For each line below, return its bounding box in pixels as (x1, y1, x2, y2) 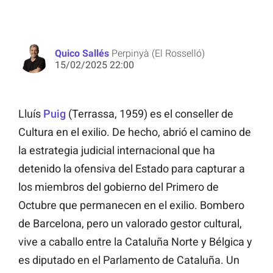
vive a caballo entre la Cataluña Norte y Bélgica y (18, 235, 252, 249)
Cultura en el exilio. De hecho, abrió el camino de (18, 126, 251, 139)
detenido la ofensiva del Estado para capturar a (18, 162, 245, 175)
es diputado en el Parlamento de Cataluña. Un (18, 253, 239, 267)
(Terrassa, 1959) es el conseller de (68, 107, 233, 121)
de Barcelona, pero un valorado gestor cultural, (18, 217, 242, 230)
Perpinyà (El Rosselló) (112, 48, 205, 60)
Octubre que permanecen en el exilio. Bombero (18, 199, 244, 212)
